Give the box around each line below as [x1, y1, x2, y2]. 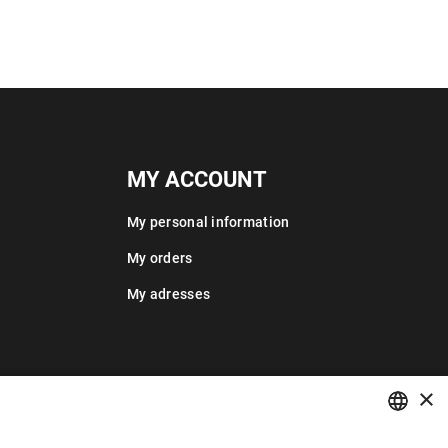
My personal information [127, 214, 290, 230]
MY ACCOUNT [127, 167, 267, 192]
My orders [127, 250, 193, 266]
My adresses [127, 286, 211, 302]
